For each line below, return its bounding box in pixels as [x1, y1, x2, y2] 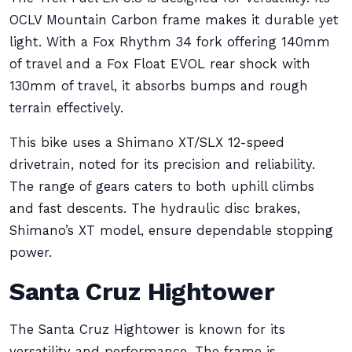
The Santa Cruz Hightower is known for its [9, 322, 285, 337]
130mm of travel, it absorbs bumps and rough [9, 79, 308, 93]
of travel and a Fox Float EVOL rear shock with [9, 57, 310, 71]
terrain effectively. [9, 101, 123, 115]
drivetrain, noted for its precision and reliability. [9, 157, 315, 172]
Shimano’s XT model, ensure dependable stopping [9, 223, 333, 238]
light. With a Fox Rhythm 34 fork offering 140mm [9, 35, 330, 49]
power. [9, 245, 52, 260]
